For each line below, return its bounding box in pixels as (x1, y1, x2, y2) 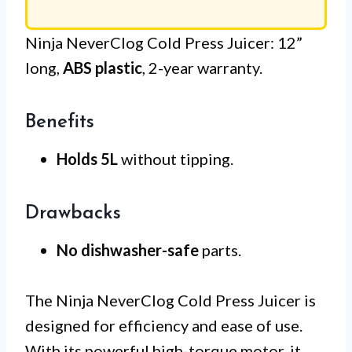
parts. (199, 240, 241, 259)
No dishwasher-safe (57, 240, 199, 259)
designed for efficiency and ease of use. (25, 315, 302, 335)
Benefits (25, 112, 94, 132)
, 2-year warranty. (142, 57, 262, 77)
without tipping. (118, 148, 233, 168)
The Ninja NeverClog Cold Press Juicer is (25, 290, 316, 310)
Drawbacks (25, 203, 121, 223)
